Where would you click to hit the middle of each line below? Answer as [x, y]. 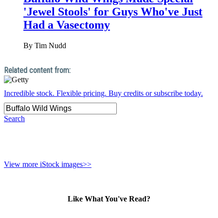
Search [14, 119]
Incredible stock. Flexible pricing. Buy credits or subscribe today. [103, 93]
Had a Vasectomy [67, 25]
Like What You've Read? [109, 199]
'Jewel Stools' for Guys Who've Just [113, 12]
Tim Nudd [50, 46]
